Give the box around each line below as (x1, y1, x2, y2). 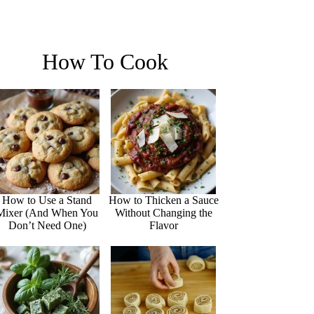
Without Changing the (114, 206, 212, 219)
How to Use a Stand (2, 193, 93, 206)
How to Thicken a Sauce (108, 193, 219, 206)
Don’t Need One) (8, 219, 86, 231)
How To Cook (42, 48, 169, 74)
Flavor (149, 219, 178, 231)
